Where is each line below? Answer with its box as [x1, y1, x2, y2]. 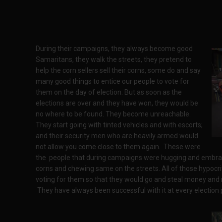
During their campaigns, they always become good [36, 45, 193, 53]
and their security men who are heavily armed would [36, 132, 198, 140]
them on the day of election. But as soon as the [36, 88, 182, 96]
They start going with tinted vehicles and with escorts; [36, 121, 203, 129]
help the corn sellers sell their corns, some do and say [36, 66, 201, 74]
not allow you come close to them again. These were [36, 143, 201, 151]
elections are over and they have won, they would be [36, 99, 198, 107]
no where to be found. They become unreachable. [36, 110, 191, 118]
